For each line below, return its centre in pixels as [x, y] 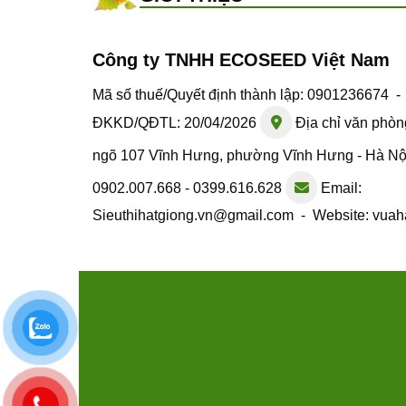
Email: [339, 188]
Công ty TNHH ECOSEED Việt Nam [241, 59]
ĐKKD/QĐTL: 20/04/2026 [176, 122]
